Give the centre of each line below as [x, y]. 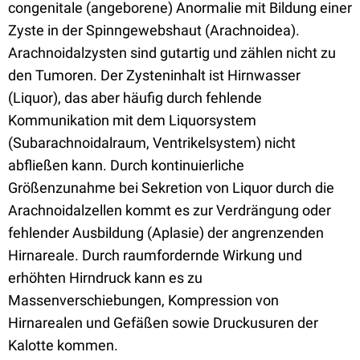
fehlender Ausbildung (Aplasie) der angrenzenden [166, 233]
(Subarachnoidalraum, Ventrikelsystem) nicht [152, 143]
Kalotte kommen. [63, 345]
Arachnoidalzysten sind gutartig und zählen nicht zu [172, 53]
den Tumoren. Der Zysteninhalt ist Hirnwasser [154, 75]
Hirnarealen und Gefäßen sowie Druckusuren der [163, 323]
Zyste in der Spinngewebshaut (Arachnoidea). [154, 30]
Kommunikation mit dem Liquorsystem [132, 120]
